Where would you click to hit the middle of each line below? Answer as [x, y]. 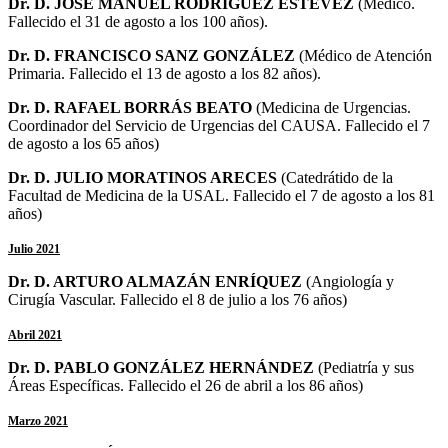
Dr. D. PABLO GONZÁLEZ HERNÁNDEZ [163, 367]
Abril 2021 [35, 334]
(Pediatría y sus [366, 367]
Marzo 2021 [38, 420]
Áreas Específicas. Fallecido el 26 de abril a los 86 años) [185, 385]
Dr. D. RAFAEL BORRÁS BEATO [132, 107]
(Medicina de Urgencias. [333, 107]
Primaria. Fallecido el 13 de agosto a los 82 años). [164, 73]
